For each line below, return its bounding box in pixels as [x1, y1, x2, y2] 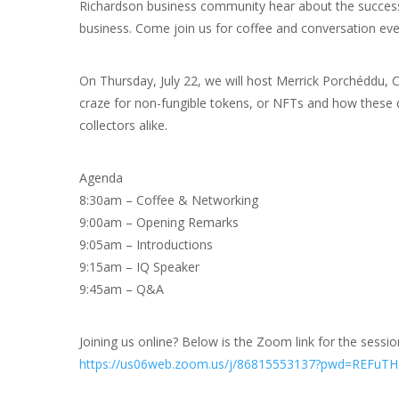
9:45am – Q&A [79, 280, 164, 297]
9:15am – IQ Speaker [79, 257, 199, 275]
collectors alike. [79, 116, 167, 134]
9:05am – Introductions [79, 235, 213, 253]
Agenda [79, 168, 123, 186]
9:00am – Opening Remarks [79, 213, 239, 231]
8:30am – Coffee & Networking [79, 191, 258, 208]
